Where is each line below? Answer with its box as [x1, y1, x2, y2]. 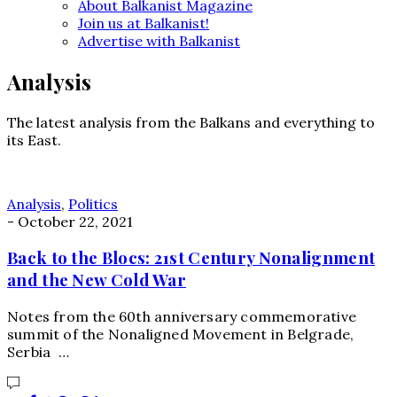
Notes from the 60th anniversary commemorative [7, 307, 357, 326]
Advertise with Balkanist [78, 31, 240, 50]
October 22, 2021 [18, 212, 133, 230]
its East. [7, 130, 61, 149]
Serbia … [7, 343, 69, 362]
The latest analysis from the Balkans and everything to [7, 113, 375, 131]
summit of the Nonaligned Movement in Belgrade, [7, 325, 354, 344]
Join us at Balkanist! [78, 13, 209, 32]
